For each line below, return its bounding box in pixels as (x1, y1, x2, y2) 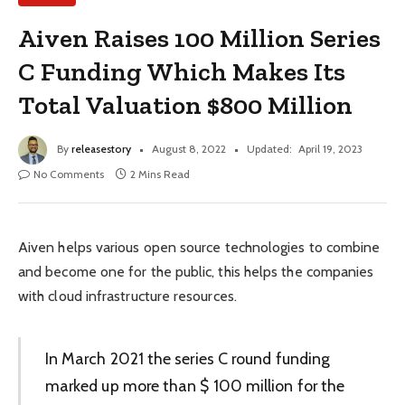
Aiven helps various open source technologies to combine (18, 238, 381, 256)
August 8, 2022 (152, 141, 226, 155)
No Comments (33, 166, 104, 181)
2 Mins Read (130, 166, 190, 181)
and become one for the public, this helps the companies (18, 262, 374, 280)
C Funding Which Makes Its (18, 55, 346, 87)
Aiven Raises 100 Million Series (18, 22, 381, 53)
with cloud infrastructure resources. (18, 287, 240, 305)
